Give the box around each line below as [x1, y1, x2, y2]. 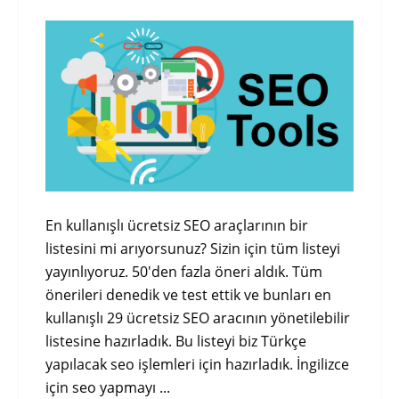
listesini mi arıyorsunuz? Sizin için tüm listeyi [45, 239, 340, 259]
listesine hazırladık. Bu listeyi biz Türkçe [45, 331, 306, 352]
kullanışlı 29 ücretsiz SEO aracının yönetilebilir [45, 308, 350, 329]
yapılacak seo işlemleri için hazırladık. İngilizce [45, 354, 349, 375]
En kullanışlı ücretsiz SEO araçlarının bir [45, 216, 308, 236]
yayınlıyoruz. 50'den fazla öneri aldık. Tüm [45, 262, 322, 282]
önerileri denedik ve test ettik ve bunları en [45, 285, 331, 305]
